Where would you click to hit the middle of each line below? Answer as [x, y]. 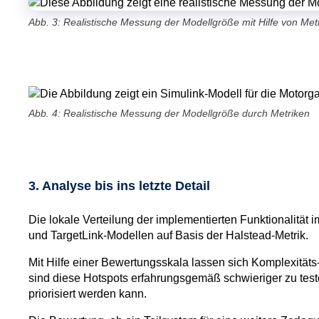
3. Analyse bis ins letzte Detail [119, 185]
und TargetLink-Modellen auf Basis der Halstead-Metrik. [168, 235]
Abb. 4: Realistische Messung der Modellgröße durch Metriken [169, 113]
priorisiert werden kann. [88, 293]
